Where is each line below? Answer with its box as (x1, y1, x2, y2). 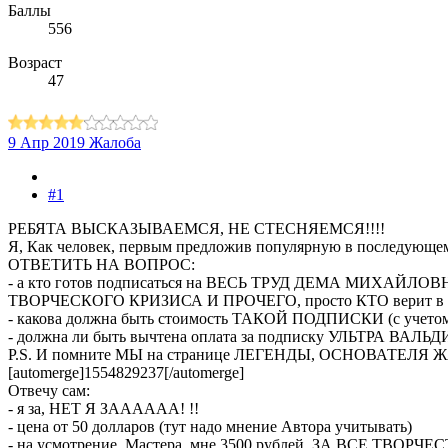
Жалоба (89, 134, 141, 152)
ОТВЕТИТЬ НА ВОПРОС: (8, 256, 195, 274)
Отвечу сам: (8, 382, 90, 400)
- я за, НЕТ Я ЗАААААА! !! (8, 400, 199, 418)
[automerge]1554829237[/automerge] (8, 364, 244, 382)
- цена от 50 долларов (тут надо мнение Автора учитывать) (8, 418, 412, 436)
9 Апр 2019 (8, 134, 85, 152)
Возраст (8, 54, 62, 72)
